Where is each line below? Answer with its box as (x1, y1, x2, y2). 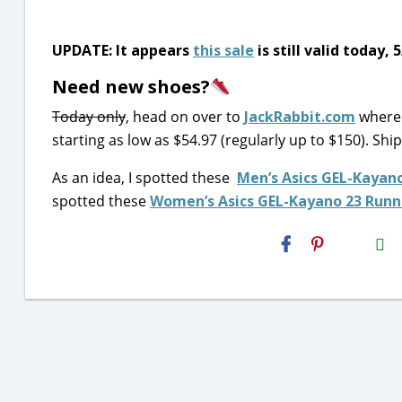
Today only (52, 107, 126, 127)
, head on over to (126, 107, 244, 127)
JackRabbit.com (244, 107, 355, 127)
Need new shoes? (52, 74, 210, 99)
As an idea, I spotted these (52, 168, 237, 188)
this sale (193, 40, 254, 60)
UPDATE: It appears (52, 40, 193, 60)
